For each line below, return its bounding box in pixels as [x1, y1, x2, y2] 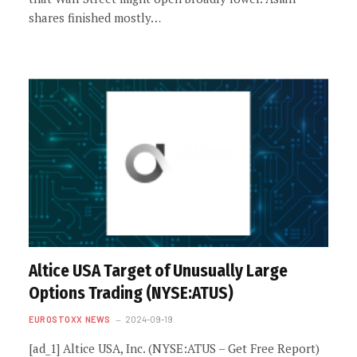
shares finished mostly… [29, 10, 161, 25]
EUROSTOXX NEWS [29, 313, 111, 324]
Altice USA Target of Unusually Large [29, 260, 288, 281]
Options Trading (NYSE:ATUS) [29, 282, 233, 304]
